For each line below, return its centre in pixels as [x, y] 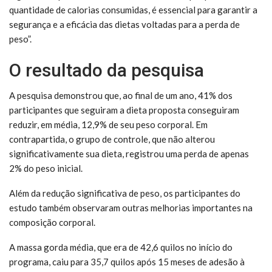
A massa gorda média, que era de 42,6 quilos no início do [121, 247]
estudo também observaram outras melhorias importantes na [131, 207]
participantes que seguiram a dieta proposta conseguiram [124, 110]
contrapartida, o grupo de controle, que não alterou [112, 139]
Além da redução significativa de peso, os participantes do [125, 193]
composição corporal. [52, 222]
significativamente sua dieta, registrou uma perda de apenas [129, 153]
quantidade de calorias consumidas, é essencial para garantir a [133, 9]
